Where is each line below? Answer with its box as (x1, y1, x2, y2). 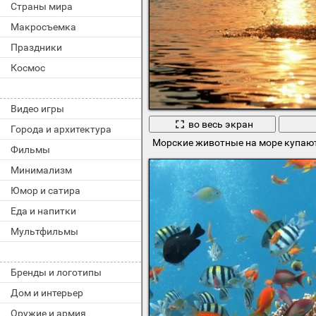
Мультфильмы (11, 226, 78, 237)
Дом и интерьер (11, 287, 83, 298)
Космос (11, 62, 45, 73)
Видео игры (11, 103, 64, 114)
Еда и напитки (11, 205, 76, 217)
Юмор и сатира (11, 185, 80, 196)
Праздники (11, 42, 62, 53)
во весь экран (188, 118, 253, 130)
